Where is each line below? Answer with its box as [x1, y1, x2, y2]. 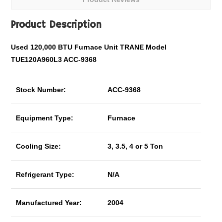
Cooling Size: [16, 142, 61, 150]
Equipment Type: [16, 114, 74, 122]
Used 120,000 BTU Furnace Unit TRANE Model [11, 43, 167, 51]
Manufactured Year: [16, 199, 82, 207]
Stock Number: [16, 86, 66, 94]
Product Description [11, 19, 102, 31]
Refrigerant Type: [16, 170, 75, 178]
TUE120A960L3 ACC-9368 [11, 55, 97, 63]
